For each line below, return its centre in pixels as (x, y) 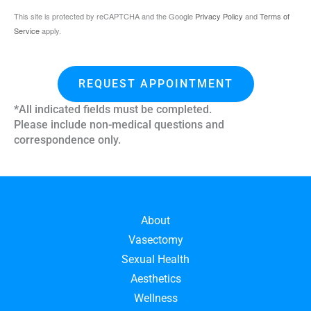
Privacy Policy (219, 16)
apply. (50, 30)
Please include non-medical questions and (119, 124)
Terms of (275, 16)
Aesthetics (155, 278)
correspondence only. (67, 140)
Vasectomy (155, 239)
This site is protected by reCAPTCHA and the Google (104, 16)
